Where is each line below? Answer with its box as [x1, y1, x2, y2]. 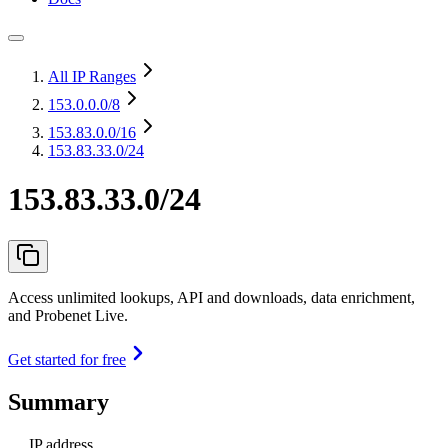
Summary [8, 388, 109, 415]
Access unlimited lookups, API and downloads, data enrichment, [8, 288, 415, 306]
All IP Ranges [48, 68, 136, 85]
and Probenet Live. [8, 306, 128, 324]
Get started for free [8, 350, 126, 368]
